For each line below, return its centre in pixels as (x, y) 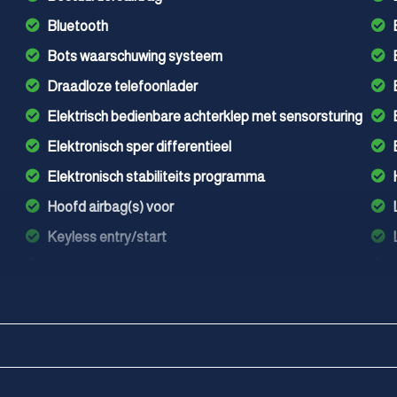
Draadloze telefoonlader (123, 86)
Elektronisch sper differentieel (140, 147)
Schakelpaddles (97, 388)
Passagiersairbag (102, 327)
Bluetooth (78, 26)
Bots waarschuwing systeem (135, 56)
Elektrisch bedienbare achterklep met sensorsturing (205, 117)
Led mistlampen (97, 297)
